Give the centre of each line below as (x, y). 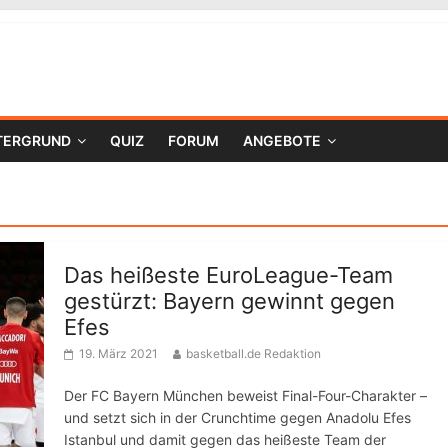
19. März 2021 (118, 353)
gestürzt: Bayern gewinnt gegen (229, 301)
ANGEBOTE (282, 140)
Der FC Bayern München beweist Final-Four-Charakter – (245, 395)
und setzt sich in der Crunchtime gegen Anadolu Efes (237, 417)
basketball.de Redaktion (253, 353)
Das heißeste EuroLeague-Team (228, 275)
